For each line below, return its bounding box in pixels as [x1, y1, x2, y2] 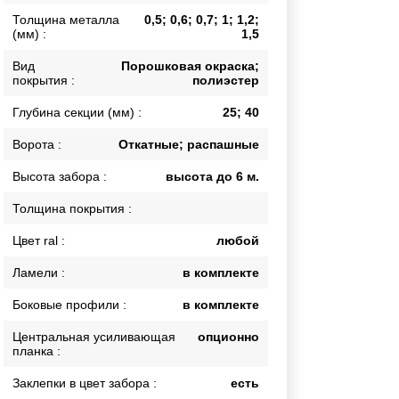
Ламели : [12, 265, 66, 281]
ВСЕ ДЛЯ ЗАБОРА [45, 111, 148, 125]
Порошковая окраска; [121, 59, 259, 74]
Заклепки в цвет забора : [12, 376, 158, 391]
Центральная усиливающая [12, 330, 176, 345]
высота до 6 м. [166, 169, 259, 184]
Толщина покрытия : [12, 201, 133, 216]
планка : [12, 344, 61, 359]
